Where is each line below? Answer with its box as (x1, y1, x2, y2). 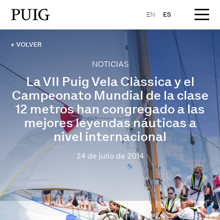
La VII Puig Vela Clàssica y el (26, 73, 194, 90)
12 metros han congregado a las (15, 101, 205, 117)
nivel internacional (54, 128, 166, 145)
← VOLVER (11, 40, 42, 49)
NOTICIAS (91, 59, 129, 69)
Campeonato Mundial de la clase (11, 87, 209, 104)
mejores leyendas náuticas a (24, 114, 196, 131)
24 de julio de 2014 (76, 151, 144, 161)
